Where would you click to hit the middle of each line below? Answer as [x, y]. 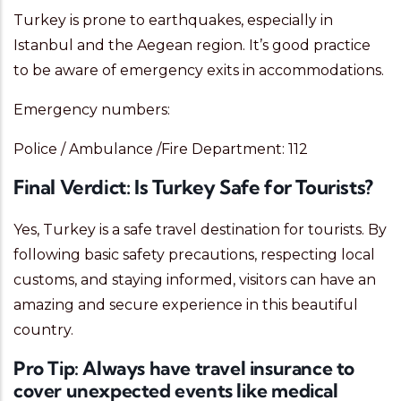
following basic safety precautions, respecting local [194, 255]
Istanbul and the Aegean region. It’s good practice [192, 46]
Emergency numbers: [92, 110]
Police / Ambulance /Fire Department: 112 [161, 149]
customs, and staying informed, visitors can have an [195, 280]
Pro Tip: [46, 368]
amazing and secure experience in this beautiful [186, 305]
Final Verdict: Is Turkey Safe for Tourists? [193, 188]
